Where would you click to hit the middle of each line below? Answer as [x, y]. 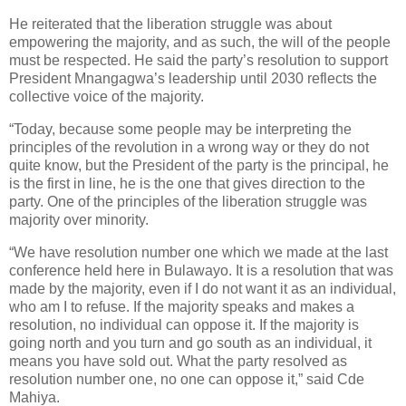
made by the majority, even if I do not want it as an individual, [203, 288]
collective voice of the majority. [106, 97]
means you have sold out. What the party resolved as [178, 361]
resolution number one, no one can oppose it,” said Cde [187, 379]
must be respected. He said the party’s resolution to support [198, 61]
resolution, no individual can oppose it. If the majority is [184, 324]
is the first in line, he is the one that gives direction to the [187, 183]
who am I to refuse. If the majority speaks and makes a [182, 306]
